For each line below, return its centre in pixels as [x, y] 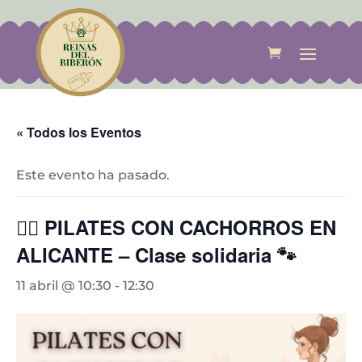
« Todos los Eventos [79, 132]
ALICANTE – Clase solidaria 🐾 [156, 255]
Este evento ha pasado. [93, 175]
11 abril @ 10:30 [64, 286]
